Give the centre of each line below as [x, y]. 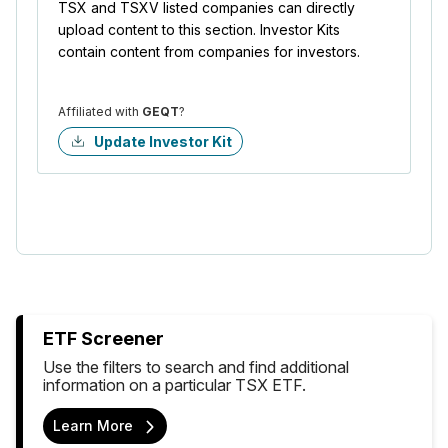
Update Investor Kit [163, 141]
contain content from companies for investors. [209, 51]
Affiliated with [100, 111]
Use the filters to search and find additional [196, 366]
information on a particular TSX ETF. [174, 384]
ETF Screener [103, 338]
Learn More [93, 425]
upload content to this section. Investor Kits [199, 29]
